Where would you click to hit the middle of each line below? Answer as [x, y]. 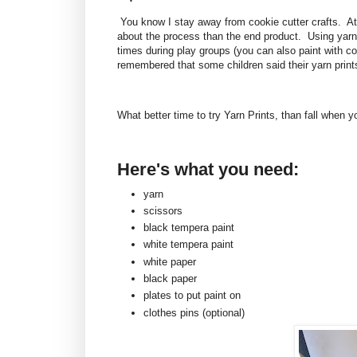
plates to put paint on [194, 296]
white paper [170, 261]
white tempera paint [188, 245]
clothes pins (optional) [194, 312]
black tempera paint [189, 228]
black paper [170, 279]
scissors [163, 210]
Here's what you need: [210, 169]
